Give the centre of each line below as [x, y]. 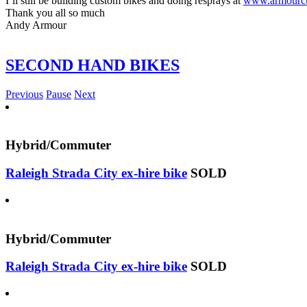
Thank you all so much [55, 12]
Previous [24, 94]
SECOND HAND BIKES [93, 65]
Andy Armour [36, 25]
